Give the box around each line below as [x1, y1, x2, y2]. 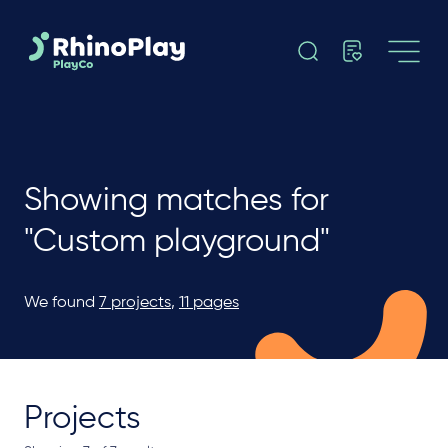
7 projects [99, 295, 171, 311]
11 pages [179, 295, 239, 311]
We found [24, 295, 95, 311]
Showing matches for [24, 185, 329, 217]
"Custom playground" [24, 226, 330, 258]
